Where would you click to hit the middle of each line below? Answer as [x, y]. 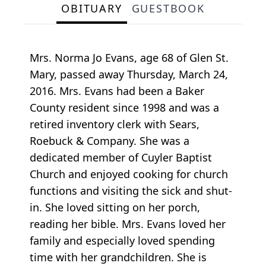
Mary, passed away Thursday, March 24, [129, 75]
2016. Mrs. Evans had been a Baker [117, 91]
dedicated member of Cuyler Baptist [121, 158]
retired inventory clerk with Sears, [115, 124]
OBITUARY [92, 9]
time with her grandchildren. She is [118, 257]
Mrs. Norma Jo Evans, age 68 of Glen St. [129, 58]
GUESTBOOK [168, 9]
